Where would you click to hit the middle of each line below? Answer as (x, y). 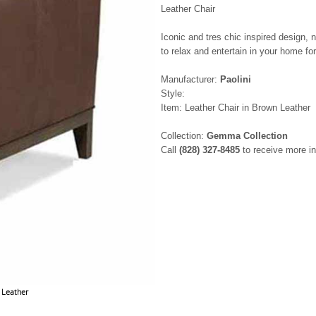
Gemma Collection (247, 136)
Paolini (236, 79)
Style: (173, 93)
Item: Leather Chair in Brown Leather (236, 108)
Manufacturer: (190, 79)
